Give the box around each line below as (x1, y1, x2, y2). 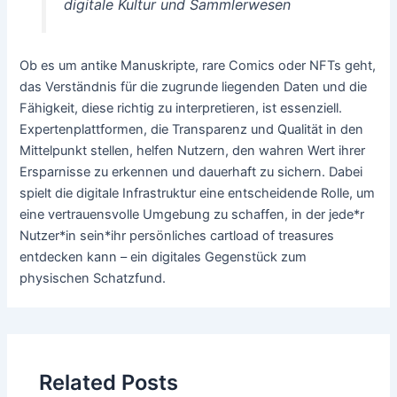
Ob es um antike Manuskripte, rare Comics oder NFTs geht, (19, 57, 377, 74)
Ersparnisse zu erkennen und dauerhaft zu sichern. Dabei (19, 163, 363, 180)
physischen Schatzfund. (19, 269, 167, 286)
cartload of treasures (210, 227, 335, 244)
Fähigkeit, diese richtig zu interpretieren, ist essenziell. (19, 99, 343, 116)
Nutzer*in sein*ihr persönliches (19, 227, 211, 244)
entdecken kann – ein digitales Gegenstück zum (19, 248, 307, 265)
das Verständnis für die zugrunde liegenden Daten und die (19, 78, 368, 95)
